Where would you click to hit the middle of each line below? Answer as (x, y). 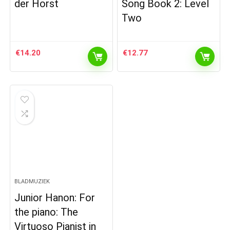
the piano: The (46, 212)
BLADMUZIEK (32, 182)
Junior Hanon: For (55, 198)
